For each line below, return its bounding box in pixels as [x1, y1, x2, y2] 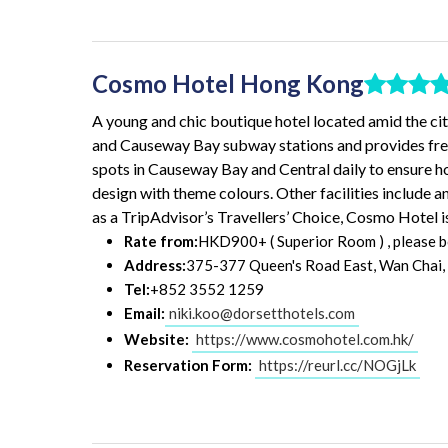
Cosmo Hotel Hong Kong [92, 68, 364, 98]
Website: [124, 330, 189, 349]
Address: [124, 256, 186, 275]
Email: [124, 304, 165, 323]
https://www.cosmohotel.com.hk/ [196, 330, 414, 349]
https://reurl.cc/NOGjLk [259, 356, 416, 375]
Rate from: [124, 232, 198, 251]
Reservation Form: [124, 356, 252, 375]
